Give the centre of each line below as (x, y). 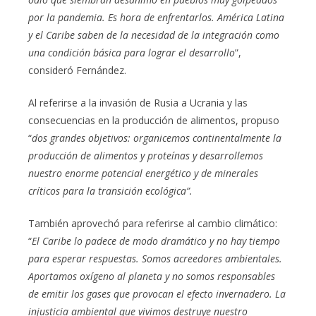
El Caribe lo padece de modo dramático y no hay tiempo (156, 241)
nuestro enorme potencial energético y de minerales (143, 174)
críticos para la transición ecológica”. (110, 191)
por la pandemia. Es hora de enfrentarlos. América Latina (156, 18)
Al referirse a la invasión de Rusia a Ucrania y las (138, 103)
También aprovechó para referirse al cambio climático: (153, 224)
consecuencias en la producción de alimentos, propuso (154, 121)
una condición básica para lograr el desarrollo (132, 53)
